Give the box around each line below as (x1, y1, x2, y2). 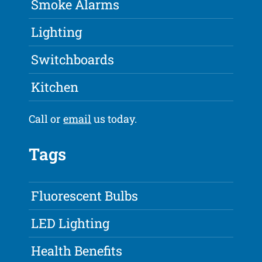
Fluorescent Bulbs (31, 187, 139, 205)
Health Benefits (31, 242, 123, 260)
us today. (91, 112, 137, 126)
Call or (29, 112, 64, 126)
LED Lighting (31, 215, 110, 232)
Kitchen (31, 78, 79, 96)
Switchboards (31, 51, 115, 68)
